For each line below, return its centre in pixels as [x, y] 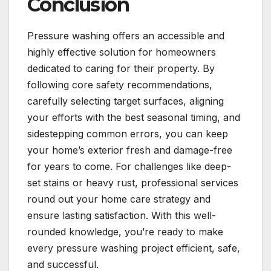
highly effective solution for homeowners [122, 52]
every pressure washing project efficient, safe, [134, 248]
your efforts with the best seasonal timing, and [134, 117]
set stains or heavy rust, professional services [133, 182]
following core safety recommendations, [120, 84]
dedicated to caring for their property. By [121, 68]
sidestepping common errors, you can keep [128, 133]
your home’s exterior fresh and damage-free [130, 150]
